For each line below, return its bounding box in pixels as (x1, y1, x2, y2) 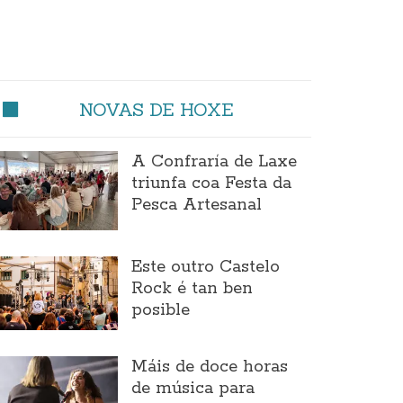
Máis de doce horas (130, 355, 288, 378)
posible (130, 300, 190, 322)
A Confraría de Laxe (130, 151, 297, 173)
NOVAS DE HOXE (78, 98, 234, 121)
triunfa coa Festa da (130, 173, 291, 194)
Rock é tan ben (130, 278, 253, 300)
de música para (130, 377, 255, 399)
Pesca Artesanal (130, 194, 262, 216)
